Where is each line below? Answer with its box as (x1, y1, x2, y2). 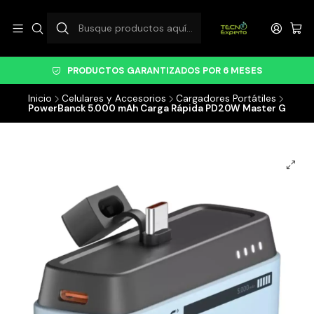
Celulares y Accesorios (62, 93, 166, 104)
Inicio (28, 93, 52, 104)
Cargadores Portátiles (176, 93, 276, 104)
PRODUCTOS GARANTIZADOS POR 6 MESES (67, 64, 263, 76)
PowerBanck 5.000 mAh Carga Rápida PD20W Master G (28, 102, 286, 114)
